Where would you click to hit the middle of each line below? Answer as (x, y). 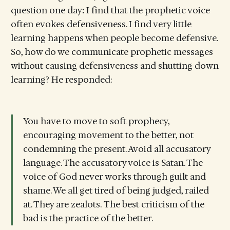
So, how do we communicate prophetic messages (112, 52)
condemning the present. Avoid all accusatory (117, 149)
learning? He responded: (61, 79)
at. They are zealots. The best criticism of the (113, 205)
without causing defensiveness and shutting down (114, 65)
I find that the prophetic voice (148, 10)
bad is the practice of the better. (88, 218)
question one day (46, 10)
